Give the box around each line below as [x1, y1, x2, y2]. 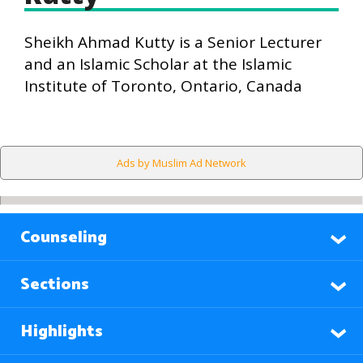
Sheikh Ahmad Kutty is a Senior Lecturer [24, 32, 322, 53]
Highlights [20, 318, 103, 345]
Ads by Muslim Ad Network [117, 156, 246, 170]
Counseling [20, 224, 107, 251]
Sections [20, 271, 89, 298]
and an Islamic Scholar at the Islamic [24, 53, 292, 75]
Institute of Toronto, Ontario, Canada [24, 75, 302, 96]
